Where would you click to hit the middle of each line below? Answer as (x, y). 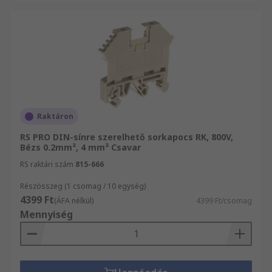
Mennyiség (46, 214)
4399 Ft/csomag (224, 201)
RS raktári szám (47, 164)
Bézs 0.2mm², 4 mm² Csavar (80, 147)
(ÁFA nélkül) (74, 201)
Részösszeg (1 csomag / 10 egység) (83, 186)
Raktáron (55, 116)
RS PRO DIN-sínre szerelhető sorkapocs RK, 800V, (127, 137)
